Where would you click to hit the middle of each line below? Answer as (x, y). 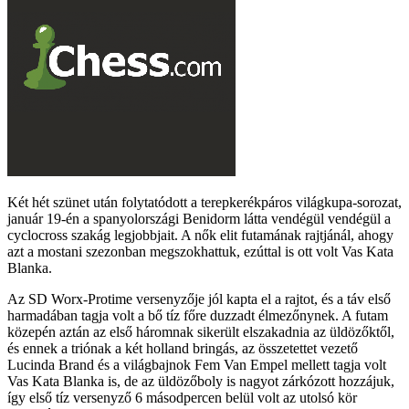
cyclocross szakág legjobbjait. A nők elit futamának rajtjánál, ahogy (200, 235)
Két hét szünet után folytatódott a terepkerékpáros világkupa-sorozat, (204, 202)
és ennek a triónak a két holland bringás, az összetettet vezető (183, 348)
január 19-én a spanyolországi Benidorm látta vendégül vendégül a (199, 218)
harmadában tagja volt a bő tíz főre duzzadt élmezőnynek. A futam (198, 315)
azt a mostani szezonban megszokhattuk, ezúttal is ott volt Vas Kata (200, 251)
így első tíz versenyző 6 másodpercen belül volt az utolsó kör (182, 397)
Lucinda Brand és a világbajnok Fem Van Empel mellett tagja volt (197, 364)
